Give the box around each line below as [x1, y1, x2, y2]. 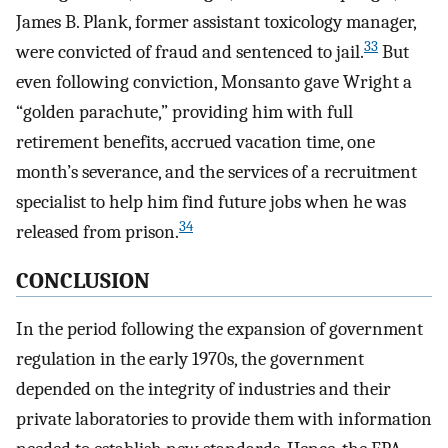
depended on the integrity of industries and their [16, 378, 391, 401]
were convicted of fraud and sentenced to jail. [16, 40, 364, 63]
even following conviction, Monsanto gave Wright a [16, 70, 412, 93]
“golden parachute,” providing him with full [16, 100, 353, 123]
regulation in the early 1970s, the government [16, 348, 364, 371]
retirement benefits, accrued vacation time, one [16, 130, 375, 153]
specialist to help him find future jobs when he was [16, 190, 406, 213]
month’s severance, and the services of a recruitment [16, 160, 417, 183]
